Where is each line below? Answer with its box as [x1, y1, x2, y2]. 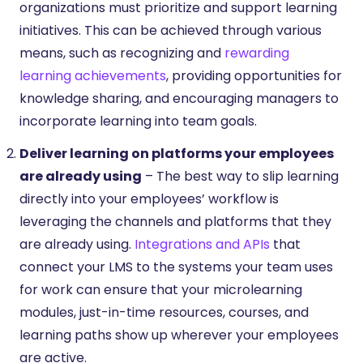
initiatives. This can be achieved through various [19, 20, 322, 40]
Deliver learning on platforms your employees [19, 143, 334, 163]
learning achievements [19, 66, 166, 85]
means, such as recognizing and [19, 43, 224, 62]
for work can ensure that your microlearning [19, 280, 302, 299]
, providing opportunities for [166, 66, 342, 85]
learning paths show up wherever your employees [19, 325, 339, 344]
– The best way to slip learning [142, 166, 339, 186]
